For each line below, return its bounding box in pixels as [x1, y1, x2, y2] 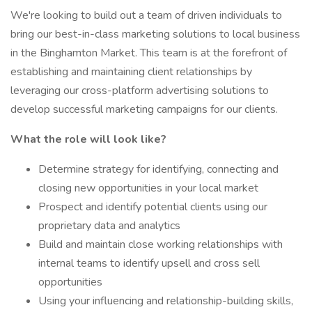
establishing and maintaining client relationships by [10, 64, 252, 79]
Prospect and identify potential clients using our [38, 199, 267, 214]
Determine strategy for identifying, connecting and [38, 162, 279, 177]
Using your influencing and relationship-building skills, [38, 293, 293, 309]
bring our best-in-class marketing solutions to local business [10, 26, 300, 42]
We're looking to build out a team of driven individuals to [10, 8, 282, 23]
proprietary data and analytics [38, 218, 180, 233]
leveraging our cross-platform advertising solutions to [10, 83, 269, 98]
